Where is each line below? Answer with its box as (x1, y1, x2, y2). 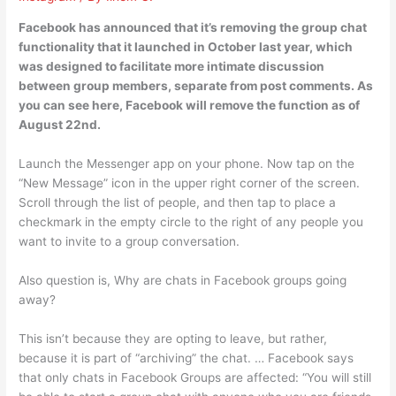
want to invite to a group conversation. (19, 233, 240, 248)
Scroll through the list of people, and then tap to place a (19, 194, 337, 209)
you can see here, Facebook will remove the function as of (19, 98, 361, 113)
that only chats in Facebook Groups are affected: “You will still (19, 369, 372, 385)
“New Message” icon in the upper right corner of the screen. (19, 175, 361, 190)
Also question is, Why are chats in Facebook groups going (19, 272, 347, 287)
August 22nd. (19, 118, 102, 133)
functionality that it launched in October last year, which (19, 40, 354, 55)
